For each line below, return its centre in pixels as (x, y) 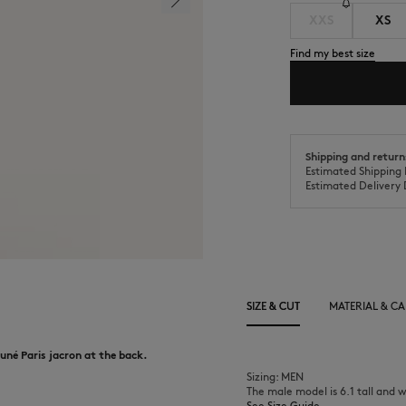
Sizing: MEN (275, 377)
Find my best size (333, 53)
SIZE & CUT (273, 306)
